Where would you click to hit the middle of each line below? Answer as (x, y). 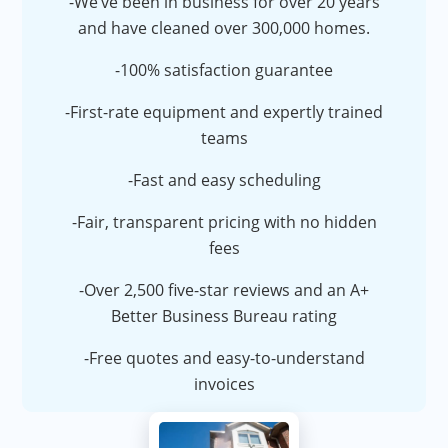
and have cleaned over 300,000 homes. (224, 28)
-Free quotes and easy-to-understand (224, 358)
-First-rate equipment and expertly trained (224, 112)
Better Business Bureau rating (224, 316)
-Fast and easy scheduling (224, 180)
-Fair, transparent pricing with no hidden (224, 222)
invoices (224, 384)
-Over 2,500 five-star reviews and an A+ (224, 290)
